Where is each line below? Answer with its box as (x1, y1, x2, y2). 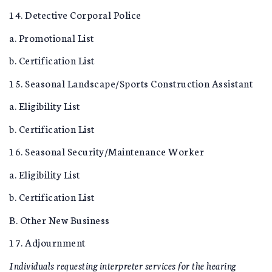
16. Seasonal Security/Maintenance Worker (9, 144, 204, 158)
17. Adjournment (9, 235, 86, 249)
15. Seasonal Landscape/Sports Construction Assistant (9, 75, 253, 90)
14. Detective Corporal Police (9, 7, 141, 21)
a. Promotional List (9, 30, 94, 44)
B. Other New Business (9, 212, 110, 226)
